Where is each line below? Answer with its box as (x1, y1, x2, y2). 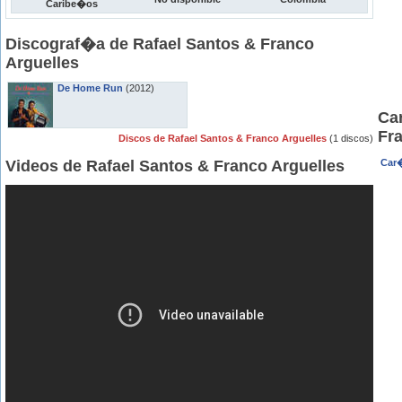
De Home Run (57, 83, 123, 93)
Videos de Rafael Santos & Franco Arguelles (5, 157, 345, 175)
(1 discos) (329, 133, 373, 144)
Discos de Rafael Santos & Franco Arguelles (118, 133, 329, 144)
